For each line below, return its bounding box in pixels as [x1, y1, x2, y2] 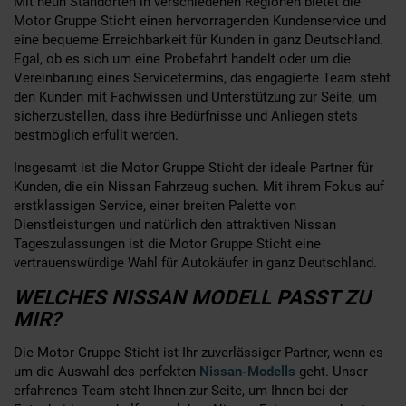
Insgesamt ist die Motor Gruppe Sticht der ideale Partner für [14, 159, 373, 176]
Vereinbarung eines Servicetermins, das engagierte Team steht [14, 69, 391, 86]
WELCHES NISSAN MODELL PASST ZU [14, 285, 371, 309]
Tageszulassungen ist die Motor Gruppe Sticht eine [14, 235, 321, 252]
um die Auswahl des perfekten [14, 362, 199, 380]
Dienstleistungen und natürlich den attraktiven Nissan [14, 216, 336, 233]
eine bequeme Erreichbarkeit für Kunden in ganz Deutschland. [14, 31, 383, 48]
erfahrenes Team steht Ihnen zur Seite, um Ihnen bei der [14, 382, 348, 399]
